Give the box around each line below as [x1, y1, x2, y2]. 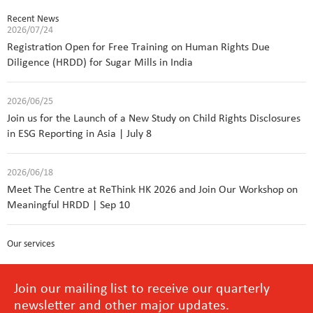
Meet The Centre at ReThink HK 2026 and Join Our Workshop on [7, 184, 298, 196]
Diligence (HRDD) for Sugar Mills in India [7, 57, 193, 69]
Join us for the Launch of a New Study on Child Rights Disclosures [7, 113, 300, 125]
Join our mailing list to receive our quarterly [14, 282, 270, 296]
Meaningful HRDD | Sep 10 [7, 200, 130, 212]
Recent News [7, 14, 59, 25]
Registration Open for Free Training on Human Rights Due [7, 42, 270, 54]
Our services [7, 239, 54, 250]
